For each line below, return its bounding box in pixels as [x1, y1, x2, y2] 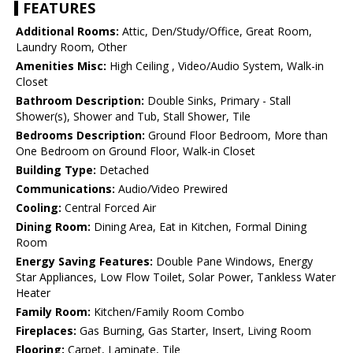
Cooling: [16, 200, 61, 216]
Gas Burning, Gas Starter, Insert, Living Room [76, 323, 311, 339]
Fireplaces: [16, 323, 76, 339]
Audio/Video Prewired [115, 181, 228, 197]
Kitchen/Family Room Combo [91, 304, 244, 320]
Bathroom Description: [16, 93, 144, 109]
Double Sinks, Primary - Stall [144, 93, 291, 109]
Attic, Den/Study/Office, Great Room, [119, 24, 312, 39]
